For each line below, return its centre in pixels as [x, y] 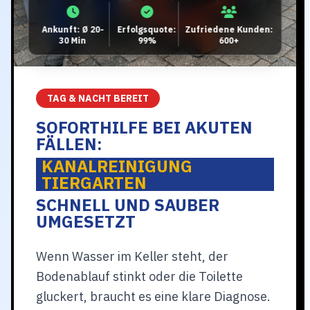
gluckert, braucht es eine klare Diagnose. [153, 297]
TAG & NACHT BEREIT [98, 98]
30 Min [73, 40]
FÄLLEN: [69, 144]
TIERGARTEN [94, 183]
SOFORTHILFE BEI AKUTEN [144, 127]
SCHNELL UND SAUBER [128, 205]
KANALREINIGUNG [117, 166]
